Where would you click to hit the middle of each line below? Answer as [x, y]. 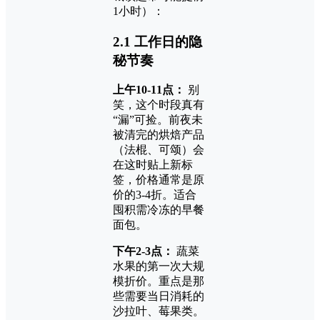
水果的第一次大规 [159, 266]
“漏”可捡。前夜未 [158, 120]
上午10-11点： [149, 90]
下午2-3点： [143, 251]
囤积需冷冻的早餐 [159, 210]
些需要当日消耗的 [159, 296]
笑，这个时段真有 [159, 105]
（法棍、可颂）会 [159, 150]
